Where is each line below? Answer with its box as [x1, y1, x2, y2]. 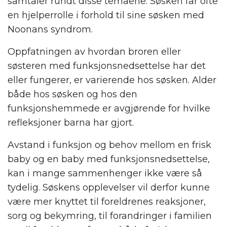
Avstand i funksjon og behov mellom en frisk [8, 139, 211, 151]
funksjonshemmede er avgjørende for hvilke [8, 103, 210, 115]
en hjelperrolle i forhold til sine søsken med [8, 10, 204, 21]
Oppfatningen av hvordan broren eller [8, 46, 181, 58]
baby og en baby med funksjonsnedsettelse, [8, 154, 210, 165]
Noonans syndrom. [8, 24, 93, 35]
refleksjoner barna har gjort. [8, 117, 134, 129]
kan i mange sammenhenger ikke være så [8, 168, 202, 179]
